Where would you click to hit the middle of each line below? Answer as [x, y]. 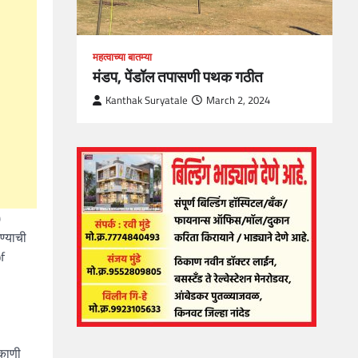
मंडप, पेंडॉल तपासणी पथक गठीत [178, 76]
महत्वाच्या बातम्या [122, 57]
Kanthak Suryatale [147, 100]
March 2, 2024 [238, 100]
